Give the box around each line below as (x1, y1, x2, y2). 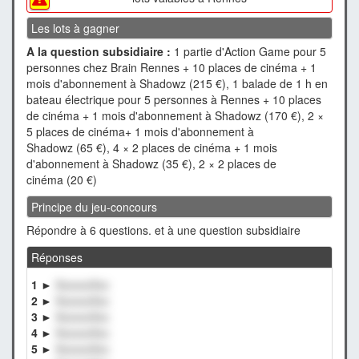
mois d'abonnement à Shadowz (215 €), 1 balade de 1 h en (26, 75, 328, 91)
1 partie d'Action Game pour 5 (171, 42, 326, 59)
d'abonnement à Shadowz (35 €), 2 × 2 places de (26, 155, 276, 171)
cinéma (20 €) (26, 171, 97, 188)
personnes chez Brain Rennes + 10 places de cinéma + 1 (26, 58, 317, 75)
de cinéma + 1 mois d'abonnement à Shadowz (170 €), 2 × (26, 107, 324, 123)
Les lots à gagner (31, 19, 119, 36)
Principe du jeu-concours (31, 198, 157, 215)
